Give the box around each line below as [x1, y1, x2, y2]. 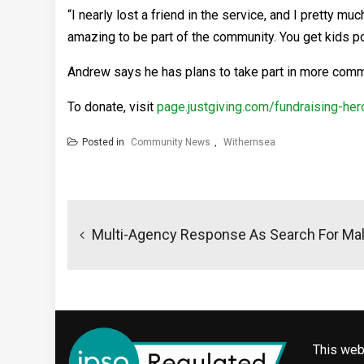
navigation [67, 214, 170, 241]
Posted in [82, 136, 127, 149]
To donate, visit [67, 99, 157, 115]
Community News [131, 136, 210, 149]
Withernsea [223, 136, 275, 149]
